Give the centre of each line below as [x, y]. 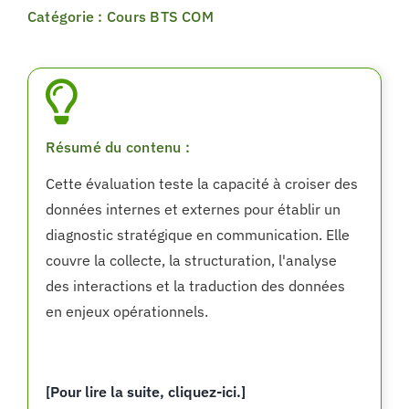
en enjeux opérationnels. [127, 312]
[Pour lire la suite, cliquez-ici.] [146, 392]
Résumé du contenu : [118, 147]
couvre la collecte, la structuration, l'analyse [192, 261]
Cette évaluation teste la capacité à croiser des [202, 184]
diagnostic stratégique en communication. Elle [198, 235]
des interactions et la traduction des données [196, 286]
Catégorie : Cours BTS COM [120, 16]
